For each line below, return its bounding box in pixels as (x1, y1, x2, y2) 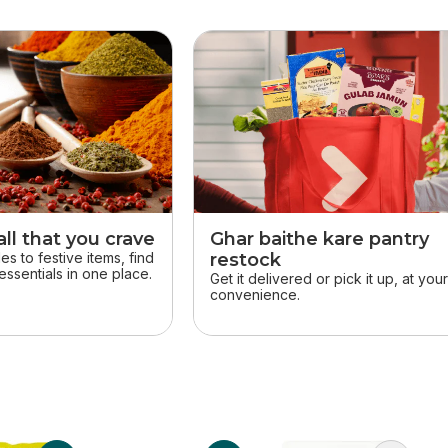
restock (210, 249, 282, 272)
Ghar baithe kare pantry (210, 228, 430, 251)
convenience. (210, 286, 301, 304)
